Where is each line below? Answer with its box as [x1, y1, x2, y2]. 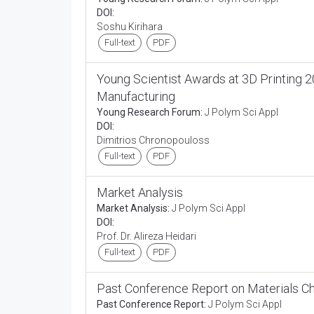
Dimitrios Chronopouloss [97, 135, 212, 146]
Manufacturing [97, 89, 175, 104]
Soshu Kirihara [97, 21, 165, 32]
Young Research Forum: [97, 107, 203, 118]
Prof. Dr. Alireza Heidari [97, 231, 198, 242]
